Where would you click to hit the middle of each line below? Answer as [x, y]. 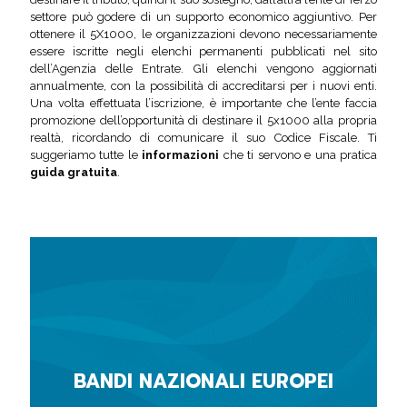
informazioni [181, 155]
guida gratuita [74, 172]
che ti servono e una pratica [298, 155]
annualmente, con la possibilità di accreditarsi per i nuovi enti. [203, 86]
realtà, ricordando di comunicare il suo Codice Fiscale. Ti [203, 138]
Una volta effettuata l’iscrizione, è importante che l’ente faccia [203, 103]
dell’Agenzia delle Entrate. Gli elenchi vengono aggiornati [203, 69]
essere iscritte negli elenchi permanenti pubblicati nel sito [203, 51]
